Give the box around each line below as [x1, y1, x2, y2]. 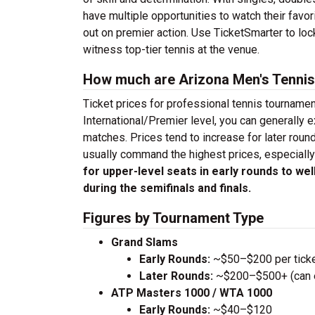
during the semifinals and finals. [83, 181, 251, 195]
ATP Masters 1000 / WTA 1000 [111, 286, 272, 300]
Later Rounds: [139, 269, 213, 283]
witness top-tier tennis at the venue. [83, 43, 259, 56]
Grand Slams [111, 236, 178, 249]
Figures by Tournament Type [83, 210, 264, 226]
